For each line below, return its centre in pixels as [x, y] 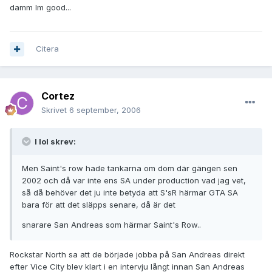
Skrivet [55, 110]
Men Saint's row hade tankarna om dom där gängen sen [130, 168]
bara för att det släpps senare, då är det [99, 205]
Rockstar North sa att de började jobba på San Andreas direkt [127, 255]
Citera [47, 49]
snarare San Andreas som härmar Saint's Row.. [111, 225]
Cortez [58, 96]
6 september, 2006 [105, 110]
